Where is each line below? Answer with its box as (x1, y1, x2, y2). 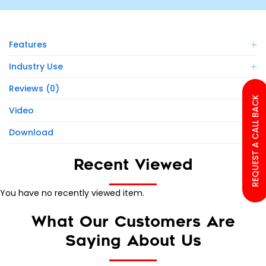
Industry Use (9, 60, 63, 72)
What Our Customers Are (31, 213, 235, 230)
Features (9, 38, 47, 50)
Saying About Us (65, 232, 201, 249)
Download (9, 126, 53, 138)
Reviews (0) (9, 82, 59, 94)
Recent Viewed (73, 156, 193, 173)
